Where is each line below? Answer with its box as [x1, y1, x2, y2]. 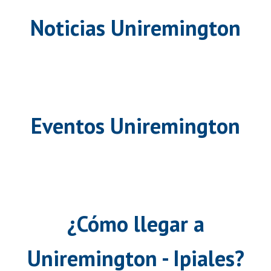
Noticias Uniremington [30, 13, 241, 42]
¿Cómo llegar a [67, 209, 204, 238]
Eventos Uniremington [31, 111, 240, 140]
